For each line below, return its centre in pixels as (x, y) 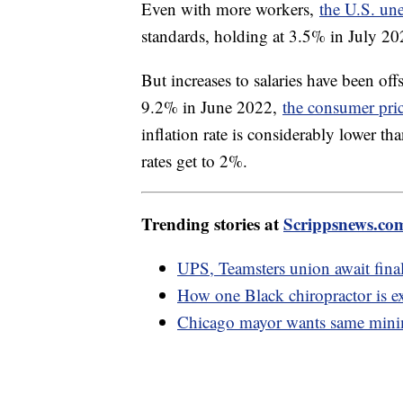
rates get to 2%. (197, 161)
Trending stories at (212, 224)
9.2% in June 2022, (212, 107)
